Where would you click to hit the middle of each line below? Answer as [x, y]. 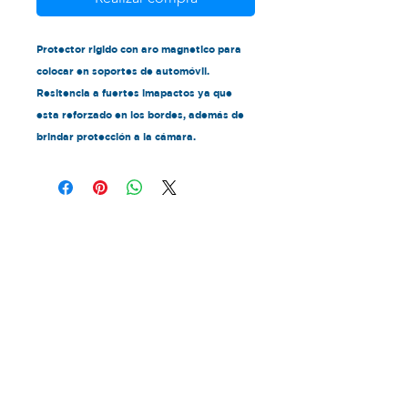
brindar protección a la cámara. [116, 137]
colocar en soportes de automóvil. [123, 71]
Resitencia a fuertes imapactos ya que [134, 93]
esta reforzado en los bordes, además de [140, 115]
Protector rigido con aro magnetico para [139, 49]
